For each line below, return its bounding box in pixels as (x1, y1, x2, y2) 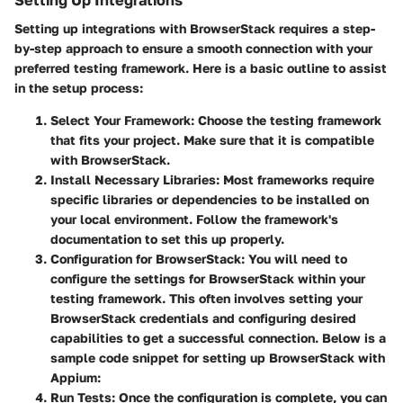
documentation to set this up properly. (50, 230, 284, 246)
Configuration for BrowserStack (50, 250, 241, 266)
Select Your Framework (50, 112, 191, 128)
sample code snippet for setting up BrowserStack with (50, 349, 385, 365)
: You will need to (241, 250, 347, 266)
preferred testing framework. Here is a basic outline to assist (14, 59, 387, 76)
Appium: (50, 369, 101, 385)
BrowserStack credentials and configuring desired (50, 309, 356, 326)
